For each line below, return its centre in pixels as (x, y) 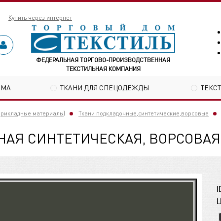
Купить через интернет (40, 18)
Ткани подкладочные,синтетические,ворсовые (144, 113)
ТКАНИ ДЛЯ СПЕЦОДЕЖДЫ (105, 87)
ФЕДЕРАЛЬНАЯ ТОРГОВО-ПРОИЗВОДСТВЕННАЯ (103, 60)
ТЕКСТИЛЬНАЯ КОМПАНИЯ (103, 69)
